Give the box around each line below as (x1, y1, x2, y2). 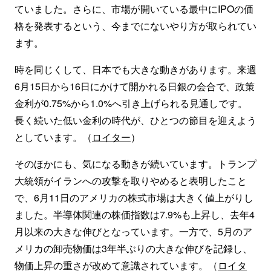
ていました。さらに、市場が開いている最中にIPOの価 (15, 1, 253, 16)
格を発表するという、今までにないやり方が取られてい (15, 18, 256, 33)
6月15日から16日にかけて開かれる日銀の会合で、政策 (15, 79, 255, 93)
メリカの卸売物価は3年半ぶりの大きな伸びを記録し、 (15, 241, 252, 255)
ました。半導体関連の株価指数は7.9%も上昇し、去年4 (15, 207, 255, 221)
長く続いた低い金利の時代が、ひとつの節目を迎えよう (15, 113, 256, 127)
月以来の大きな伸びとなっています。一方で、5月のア (15, 224, 252, 238)
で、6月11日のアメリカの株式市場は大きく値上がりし (15, 190, 253, 204)
